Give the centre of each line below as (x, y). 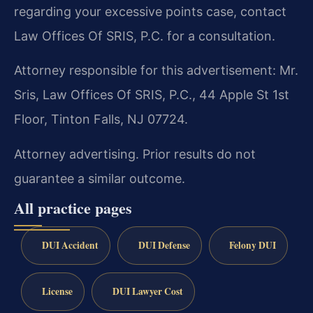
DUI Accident (70, 245)
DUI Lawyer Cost (147, 291)
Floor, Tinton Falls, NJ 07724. (101, 119)
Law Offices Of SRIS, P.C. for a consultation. (145, 36)
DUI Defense (164, 245)
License (57, 291)
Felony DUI (253, 245)
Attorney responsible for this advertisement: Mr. (156, 71)
